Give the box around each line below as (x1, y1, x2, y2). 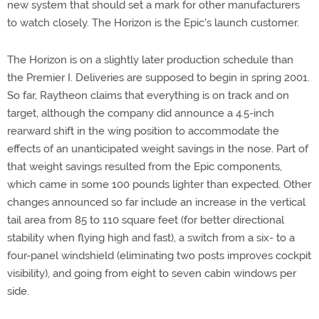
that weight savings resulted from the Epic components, (7, 160, 282, 173)
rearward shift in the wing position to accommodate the (7, 125, 279, 137)
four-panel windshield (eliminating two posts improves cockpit (7, 249, 311, 262)
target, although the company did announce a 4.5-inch (7, 107, 274, 120)
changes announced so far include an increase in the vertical (7, 196, 305, 209)
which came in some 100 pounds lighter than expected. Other (7, 178, 311, 191)
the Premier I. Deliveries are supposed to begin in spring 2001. (7, 71, 310, 84)
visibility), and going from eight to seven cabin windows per (7, 267, 296, 280)
